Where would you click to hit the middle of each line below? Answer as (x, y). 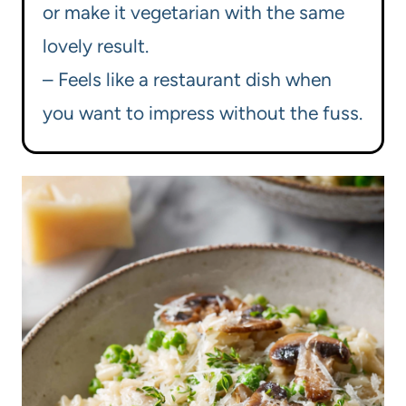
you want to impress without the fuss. (203, 113)
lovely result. (96, 46)
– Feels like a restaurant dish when (187, 80)
